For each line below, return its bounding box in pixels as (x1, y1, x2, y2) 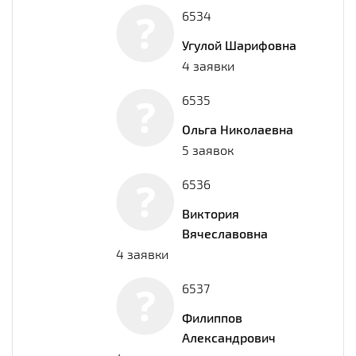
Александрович (182, 329, 276, 345)
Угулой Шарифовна (182, 37, 296, 52)
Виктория (182, 205, 239, 221)
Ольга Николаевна (182, 121, 293, 137)
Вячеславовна (182, 225, 268, 241)
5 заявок (182, 141, 234, 157)
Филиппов (182, 309, 242, 325)
